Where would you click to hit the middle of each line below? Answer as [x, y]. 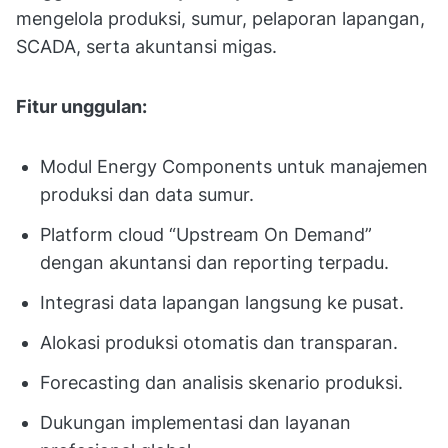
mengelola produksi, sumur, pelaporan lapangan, [220, 18]
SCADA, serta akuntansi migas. [146, 46]
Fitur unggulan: [81, 106]
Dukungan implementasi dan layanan [195, 422]
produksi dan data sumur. [147, 194]
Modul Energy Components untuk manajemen [234, 166]
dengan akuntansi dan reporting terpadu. [214, 262]
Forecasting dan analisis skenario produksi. [221, 382]
